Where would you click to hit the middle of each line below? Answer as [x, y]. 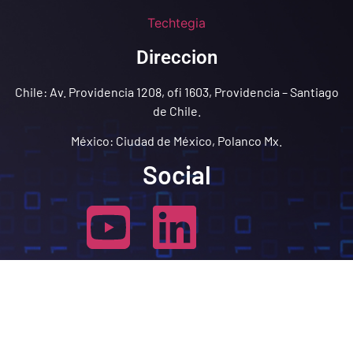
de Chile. [176, 110]
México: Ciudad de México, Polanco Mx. [176, 141]
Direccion [176, 57]
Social [176, 175]
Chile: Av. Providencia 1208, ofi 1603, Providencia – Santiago [176, 91]
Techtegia [176, 22]
